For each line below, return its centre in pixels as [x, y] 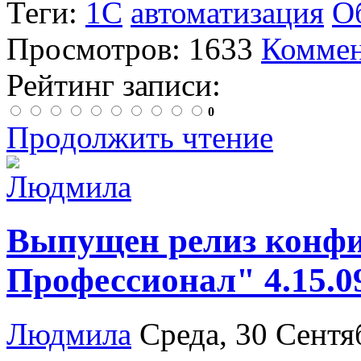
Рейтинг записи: [114, 85]
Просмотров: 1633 [130, 48]
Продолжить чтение [140, 137]
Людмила [69, 334]
